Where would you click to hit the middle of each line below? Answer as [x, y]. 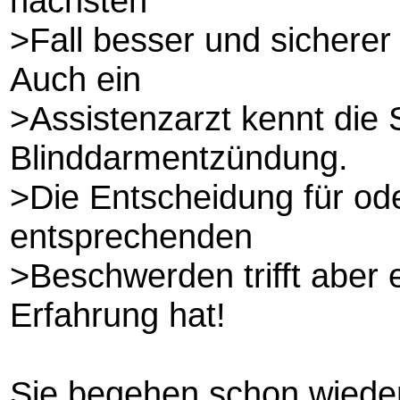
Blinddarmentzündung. [179, 157]
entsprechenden [131, 236]
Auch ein [75, 79]
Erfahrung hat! [118, 314]
